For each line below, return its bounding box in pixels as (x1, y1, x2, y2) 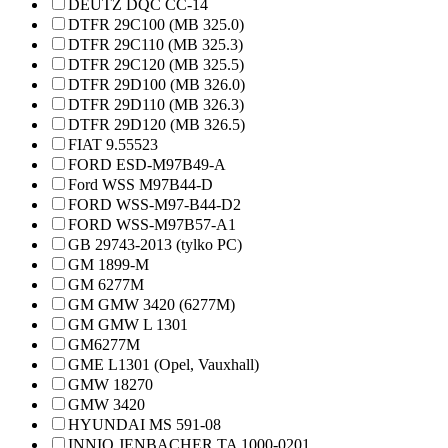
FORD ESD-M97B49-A (68, 156, 226, 173)
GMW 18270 (68, 376, 153, 393)
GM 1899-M (68, 256, 149, 273)
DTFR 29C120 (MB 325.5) (68, 56, 244, 73)
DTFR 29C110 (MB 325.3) (68, 36, 243, 53)
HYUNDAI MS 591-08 (68, 416, 221, 433)
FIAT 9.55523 (68, 136, 158, 153)
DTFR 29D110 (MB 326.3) (68, 96, 244, 113)
